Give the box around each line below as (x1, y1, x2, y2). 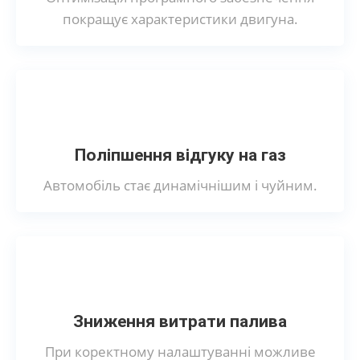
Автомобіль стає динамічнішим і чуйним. (43, 175, 317, 194)
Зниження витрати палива (73, 311, 287, 331)
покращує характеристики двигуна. (62, 9, 298, 28)
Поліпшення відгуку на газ (74, 145, 286, 165)
